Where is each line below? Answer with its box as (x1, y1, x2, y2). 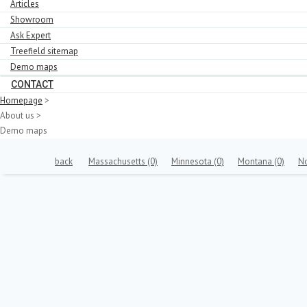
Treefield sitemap (10, 45, 78, 57)
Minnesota (171, 156, 214, 167)
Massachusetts (88, 156, 147, 167)
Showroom (10, 14, 53, 25)
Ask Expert (10, 29, 51, 41)
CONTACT (11, 79, 53, 90)
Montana (238, 156, 274, 167)
